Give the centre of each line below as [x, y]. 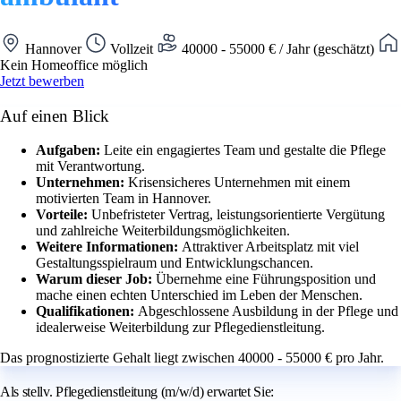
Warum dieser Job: [96, 279]
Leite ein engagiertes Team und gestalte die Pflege [245, 150]
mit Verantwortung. [90, 166]
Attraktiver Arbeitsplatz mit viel [270, 247]
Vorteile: [64, 215]
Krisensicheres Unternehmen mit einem [239, 183]
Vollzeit [132, 48]
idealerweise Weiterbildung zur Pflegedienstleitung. [180, 328]
